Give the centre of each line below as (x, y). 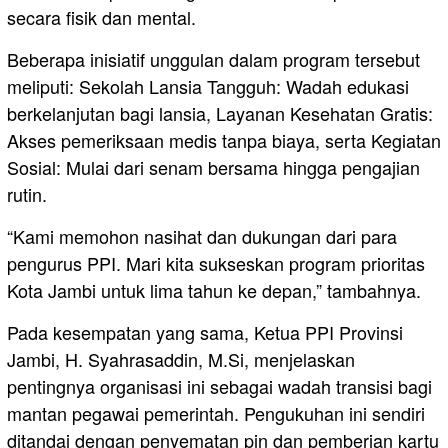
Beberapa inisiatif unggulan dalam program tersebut (213, 59)
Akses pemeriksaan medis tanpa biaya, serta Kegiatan (224, 140)
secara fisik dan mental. (101, 17)
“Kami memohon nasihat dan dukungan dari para (202, 236)
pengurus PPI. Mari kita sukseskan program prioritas (216, 263)
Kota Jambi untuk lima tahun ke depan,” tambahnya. (214, 290)
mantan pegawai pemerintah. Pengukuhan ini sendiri (216, 413)
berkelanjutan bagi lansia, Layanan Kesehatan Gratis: (220, 113)
